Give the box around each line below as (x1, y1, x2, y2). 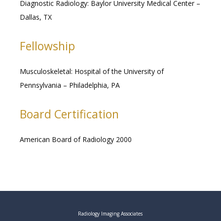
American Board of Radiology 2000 (20, 135, 132, 144)
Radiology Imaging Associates (78, 210, 143, 217)
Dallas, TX (20, 12, 52, 22)
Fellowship (20, 38, 78, 54)
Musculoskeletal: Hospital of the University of (20, 67, 164, 76)
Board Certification (20, 106, 119, 122)
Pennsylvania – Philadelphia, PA (20, 80, 122, 90)
